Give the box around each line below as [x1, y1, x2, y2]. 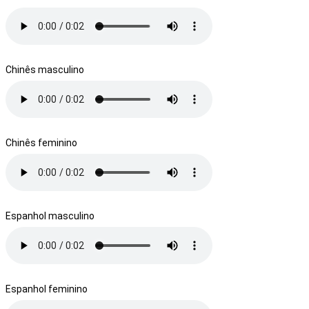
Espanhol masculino [6, 210, 94, 221]
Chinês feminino [6, 137, 77, 148]
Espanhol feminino [6, 283, 88, 295]
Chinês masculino [6, 63, 84, 75]
